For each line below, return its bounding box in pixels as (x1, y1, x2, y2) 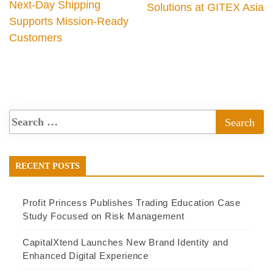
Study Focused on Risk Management (23, 211, 185, 222)
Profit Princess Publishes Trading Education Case (23, 197, 241, 208)
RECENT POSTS (15, 161, 80, 171)
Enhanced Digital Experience (23, 250, 149, 261)
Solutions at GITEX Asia (147, 1, 264, 14)
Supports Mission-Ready (9, 15, 129, 28)
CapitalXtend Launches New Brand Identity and (23, 237, 229, 248)
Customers (9, 32, 62, 44)
